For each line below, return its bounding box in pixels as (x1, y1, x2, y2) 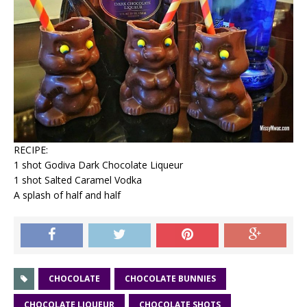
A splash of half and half (14, 188, 121, 202)
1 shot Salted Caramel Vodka (14, 173, 142, 187)
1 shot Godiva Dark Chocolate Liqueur (14, 158, 183, 172)
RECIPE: (14, 143, 48, 157)
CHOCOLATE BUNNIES (125, 273, 216, 285)
